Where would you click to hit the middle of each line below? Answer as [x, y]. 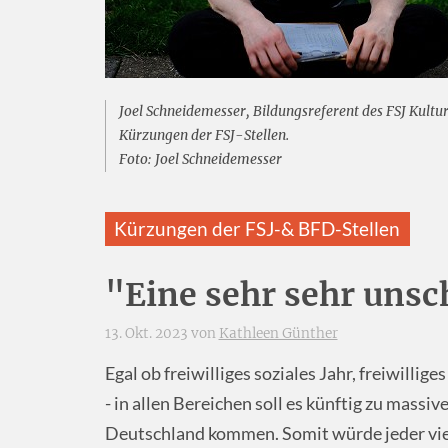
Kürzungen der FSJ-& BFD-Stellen [257, 229]
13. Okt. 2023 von [161, 333]
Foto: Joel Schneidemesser [201, 160]
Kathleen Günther [278, 333]
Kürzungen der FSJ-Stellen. [204, 136]
